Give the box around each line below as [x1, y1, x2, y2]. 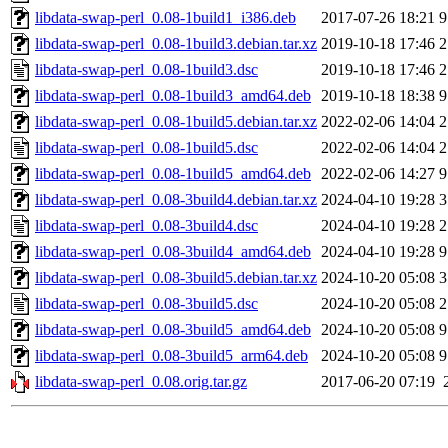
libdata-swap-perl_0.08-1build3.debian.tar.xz [35, 35, 317, 53]
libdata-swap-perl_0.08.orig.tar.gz [35, 373, 247, 391]
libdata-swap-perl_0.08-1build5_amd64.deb [35, 165, 311, 183]
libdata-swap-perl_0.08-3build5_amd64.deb [35, 321, 311, 339]
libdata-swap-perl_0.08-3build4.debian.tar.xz [35, 191, 317, 209]
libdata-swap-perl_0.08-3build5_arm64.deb [35, 347, 308, 365]
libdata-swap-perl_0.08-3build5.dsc [35, 295, 258, 313]
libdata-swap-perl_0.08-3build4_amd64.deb [35, 243, 311, 261]
